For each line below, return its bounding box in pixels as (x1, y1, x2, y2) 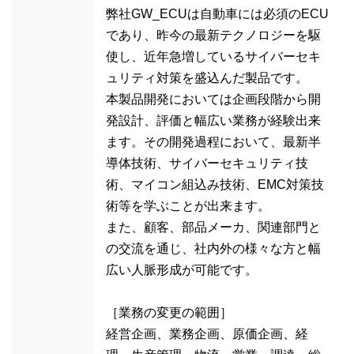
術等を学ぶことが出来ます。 (106, 199, 270, 213)
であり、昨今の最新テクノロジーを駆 (106, 28, 321, 42)
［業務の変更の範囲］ (106, 306, 232, 319)
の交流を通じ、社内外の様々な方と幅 (106, 242, 321, 255)
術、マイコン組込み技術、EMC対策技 (106, 178, 324, 191)
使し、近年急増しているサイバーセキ (106, 50, 321, 63)
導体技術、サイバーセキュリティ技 (106, 156, 308, 170)
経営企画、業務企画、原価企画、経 (106, 327, 308, 341)
